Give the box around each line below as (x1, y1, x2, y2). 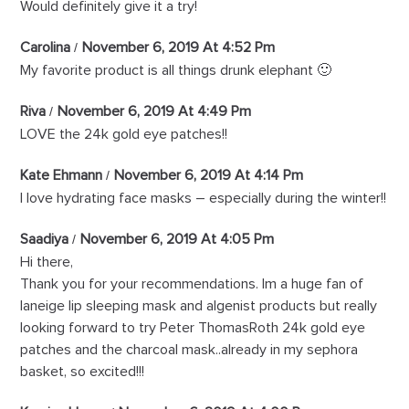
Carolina (20, 40, 71, 56)
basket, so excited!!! (20, 364, 145, 380)
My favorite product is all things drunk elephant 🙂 (20, 63, 332, 79)
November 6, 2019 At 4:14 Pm (114, 168, 304, 184)
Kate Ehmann (20, 168, 103, 184)
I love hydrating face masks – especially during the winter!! (20, 191, 387, 206)
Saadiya (20, 232, 69, 247)
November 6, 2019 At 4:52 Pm (82, 40, 276, 56)
